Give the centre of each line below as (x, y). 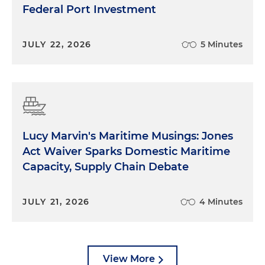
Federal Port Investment (89, 9)
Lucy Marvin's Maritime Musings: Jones (128, 136)
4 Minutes (221, 201)
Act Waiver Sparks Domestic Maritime (126, 151)
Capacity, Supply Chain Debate (106, 167)
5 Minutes (222, 44)
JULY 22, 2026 (57, 44)
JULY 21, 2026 (56, 201)
